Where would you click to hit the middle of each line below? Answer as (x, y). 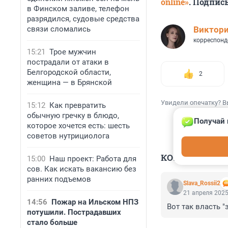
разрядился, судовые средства (83, 19)
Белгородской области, (69, 72)
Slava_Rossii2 (202, 183)
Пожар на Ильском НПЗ (95, 202)
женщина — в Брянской (69, 82)
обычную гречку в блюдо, (73, 116)
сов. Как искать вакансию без (82, 169)
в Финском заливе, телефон (78, 9)
